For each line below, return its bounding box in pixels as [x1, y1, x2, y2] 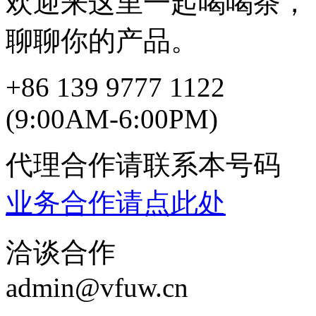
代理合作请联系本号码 [6, 150, 281, 181]
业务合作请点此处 [6, 188, 226, 219]
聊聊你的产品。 [6, 25, 198, 56]
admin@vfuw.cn [6, 272, 188, 303]
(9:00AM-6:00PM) [6, 104, 218, 135]
